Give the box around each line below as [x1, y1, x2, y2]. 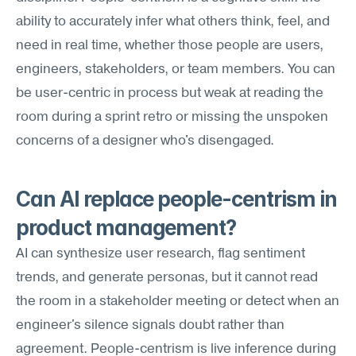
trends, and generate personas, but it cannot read [16, 271, 318, 284]
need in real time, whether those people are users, [16, 39, 323, 52]
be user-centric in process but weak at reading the [16, 87, 323, 100]
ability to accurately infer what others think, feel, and [16, 15, 330, 29]
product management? [16, 215, 237, 240]
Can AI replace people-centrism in [16, 187, 337, 211]
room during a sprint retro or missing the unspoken [16, 110, 328, 124]
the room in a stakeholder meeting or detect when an [16, 295, 339, 308]
